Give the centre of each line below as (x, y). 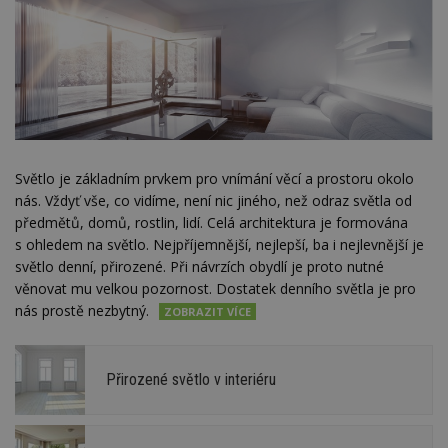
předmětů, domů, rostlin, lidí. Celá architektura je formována (211, 222)
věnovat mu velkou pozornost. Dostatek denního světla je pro (215, 288)
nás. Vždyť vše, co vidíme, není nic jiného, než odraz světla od (213, 200)
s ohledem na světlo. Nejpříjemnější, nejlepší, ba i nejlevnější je (219, 244)
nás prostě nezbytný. (84, 310)
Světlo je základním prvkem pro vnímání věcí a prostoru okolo (214, 178)
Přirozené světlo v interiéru (191, 380)
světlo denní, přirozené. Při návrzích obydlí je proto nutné (199, 266)
